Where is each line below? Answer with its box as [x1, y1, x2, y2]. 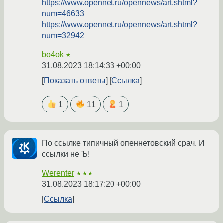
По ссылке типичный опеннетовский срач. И [42, 138, 205, 147]
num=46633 [42, 9, 84, 18]
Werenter [42, 168, 74, 177]
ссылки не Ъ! [42, 149, 90, 158]
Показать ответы [44, 76, 106, 85]
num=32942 [42, 31, 84, 40]
